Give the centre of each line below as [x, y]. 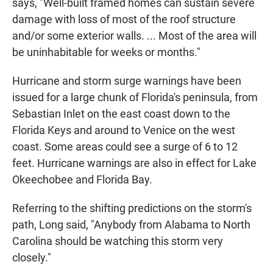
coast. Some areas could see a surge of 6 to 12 [125, 147]
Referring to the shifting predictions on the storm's [132, 208]
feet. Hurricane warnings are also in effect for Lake [134, 163]
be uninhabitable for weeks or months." [106, 52]
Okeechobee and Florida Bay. [82, 180]
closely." [32, 258]
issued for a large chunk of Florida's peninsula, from [135, 97]
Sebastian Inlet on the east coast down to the [121, 114]
